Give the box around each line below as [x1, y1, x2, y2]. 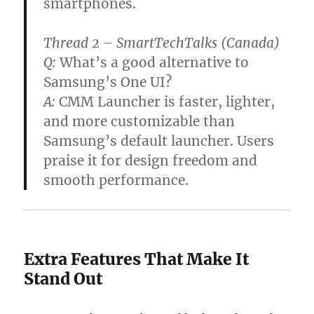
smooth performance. [43, 171, 189, 189]
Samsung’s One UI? [43, 73, 172, 90]
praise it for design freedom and [43, 151, 258, 169]
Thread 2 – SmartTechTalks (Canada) [43, 34, 280, 51]
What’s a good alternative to [60, 53, 250, 71]
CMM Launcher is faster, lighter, [59, 93, 275, 110]
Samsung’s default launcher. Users [43, 132, 275, 149]
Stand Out [24, 268, 103, 289]
